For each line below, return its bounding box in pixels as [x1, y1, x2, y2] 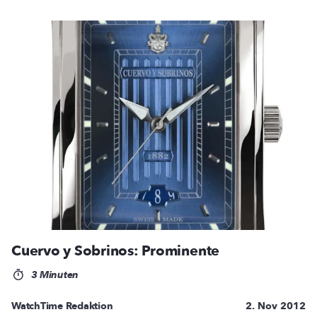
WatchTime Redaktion [11, 299, 113, 313]
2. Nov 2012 [246, 299, 306, 313]
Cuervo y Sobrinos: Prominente [11, 241, 220, 260]
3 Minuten [28, 267, 79, 282]
